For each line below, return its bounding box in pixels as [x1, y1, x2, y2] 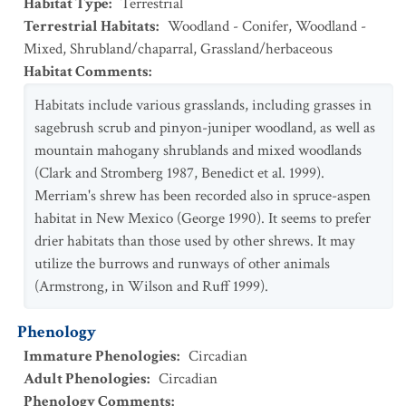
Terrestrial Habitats [24, 16, 156, 36]
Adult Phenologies [24, 369, 147, 389]
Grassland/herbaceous [200, 39, 333, 59]
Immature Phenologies [24, 346, 177, 366]
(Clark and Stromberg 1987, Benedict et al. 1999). [34, 163, 324, 183]
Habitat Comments [24, 62, 149, 82]
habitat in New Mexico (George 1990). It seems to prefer [34, 208, 371, 228]
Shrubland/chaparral [70, 39, 193, 59]
